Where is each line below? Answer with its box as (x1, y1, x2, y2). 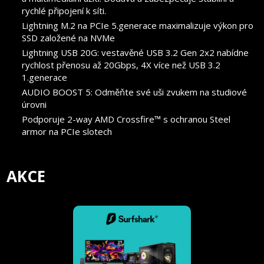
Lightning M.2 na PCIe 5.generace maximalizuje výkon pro (22, 19, 254, 31)
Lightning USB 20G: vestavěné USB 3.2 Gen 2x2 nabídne (22, 46, 249, 58)
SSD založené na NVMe (22, 31, 115, 44)
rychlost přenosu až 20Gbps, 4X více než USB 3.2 (22, 58, 221, 71)
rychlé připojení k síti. (22, 4, 107, 16)
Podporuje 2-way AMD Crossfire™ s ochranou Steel (22, 113, 231, 125)
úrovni (22, 98, 47, 110)
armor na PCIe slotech (22, 125, 113, 137)
